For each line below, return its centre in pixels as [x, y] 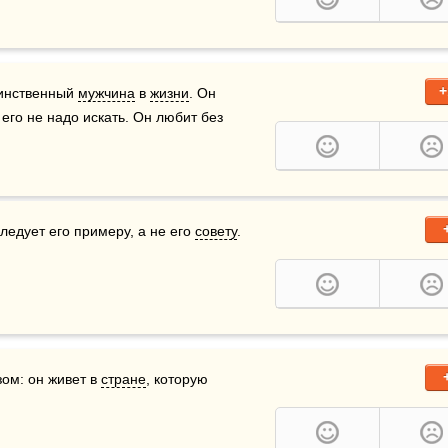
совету [216, 231]
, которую [177, 379]
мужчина [106, 93]
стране [123, 379]
